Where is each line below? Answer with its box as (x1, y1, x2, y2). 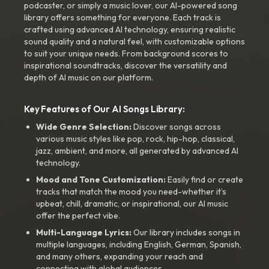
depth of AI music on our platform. (24, 72, 153, 83)
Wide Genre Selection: (36, 121, 131, 132)
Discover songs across (131, 121, 221, 132)
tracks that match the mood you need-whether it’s (36, 186, 226, 197)
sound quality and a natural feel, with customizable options (24, 36, 245, 47)
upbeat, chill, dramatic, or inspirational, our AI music (36, 198, 228, 209)
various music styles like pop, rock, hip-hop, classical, (36, 133, 235, 144)
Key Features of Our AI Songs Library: (24, 103, 185, 115)
